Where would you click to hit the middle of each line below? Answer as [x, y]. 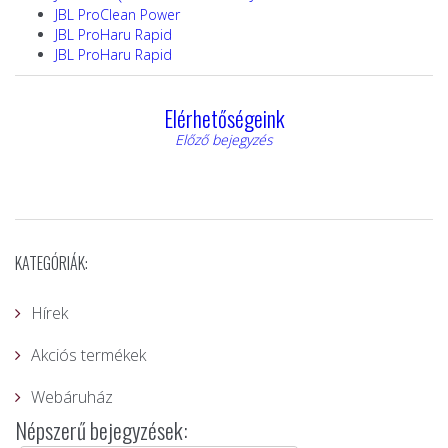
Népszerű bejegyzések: [101, 430]
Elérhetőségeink [224, 118]
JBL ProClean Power [117, 14]
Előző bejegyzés [224, 139]
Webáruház [72, 397]
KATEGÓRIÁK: [51, 263]
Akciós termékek [88, 355]
